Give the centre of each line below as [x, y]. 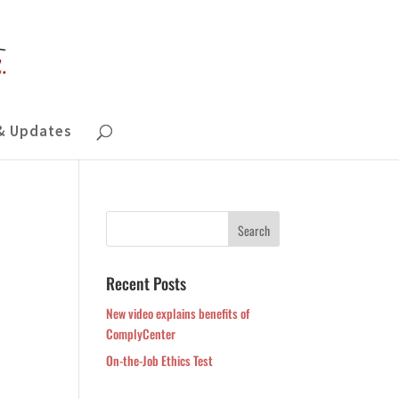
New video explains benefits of [178, 313]
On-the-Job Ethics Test [160, 360]
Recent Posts [147, 283]
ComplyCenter [141, 334]
